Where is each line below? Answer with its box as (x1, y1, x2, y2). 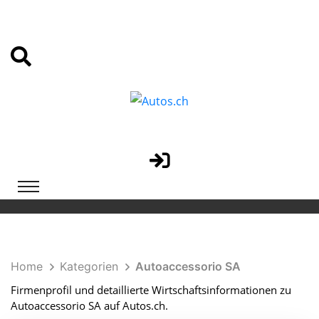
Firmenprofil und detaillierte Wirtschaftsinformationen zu (11, 282, 291, 297)
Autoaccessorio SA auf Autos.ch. (11, 298, 168, 313)
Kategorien (60, 258, 118, 273)
